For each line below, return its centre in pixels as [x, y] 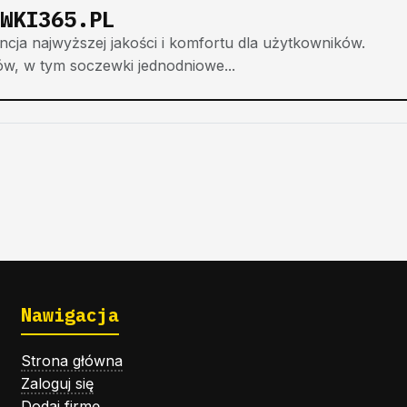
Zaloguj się [57, 383]
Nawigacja [69, 314]
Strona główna [71, 360]
